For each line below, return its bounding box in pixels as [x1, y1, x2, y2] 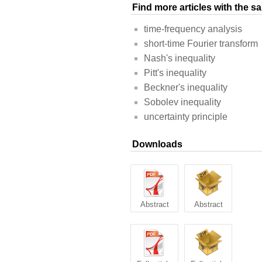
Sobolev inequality [144, 97, 221, 108]
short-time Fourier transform [144, 39, 258, 49]
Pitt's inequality [144, 68, 206, 78]
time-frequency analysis [144, 24, 242, 35]
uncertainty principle [144, 112, 227, 122]
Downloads [132, 139, 182, 150]
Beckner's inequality [144, 82, 227, 93]
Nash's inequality [144, 53, 215, 64]
